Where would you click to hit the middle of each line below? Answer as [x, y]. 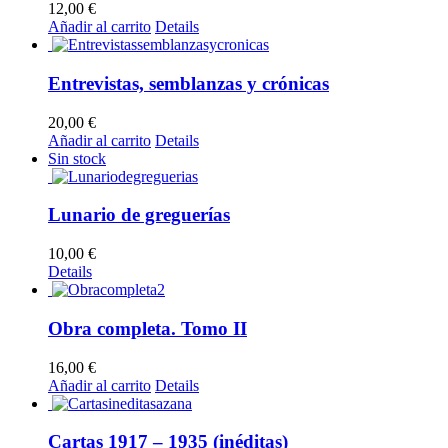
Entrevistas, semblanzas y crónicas [188, 83]
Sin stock [77, 158]
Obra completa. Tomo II [147, 328]
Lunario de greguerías [139, 215]
